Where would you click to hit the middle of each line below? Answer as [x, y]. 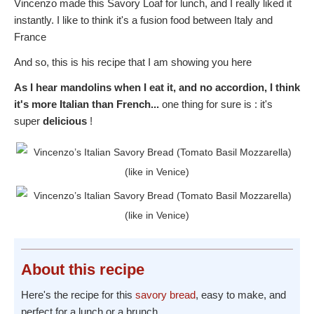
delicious [65, 121]
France [30, 37]
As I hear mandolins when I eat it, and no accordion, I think [157, 88]
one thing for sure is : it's [216, 104]
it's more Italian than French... [87, 104]
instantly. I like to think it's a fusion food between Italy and [143, 20]
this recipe [104, 270]
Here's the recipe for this [78, 295]
